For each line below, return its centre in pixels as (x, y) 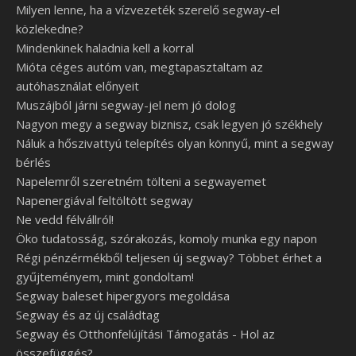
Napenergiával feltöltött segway (104, 200)
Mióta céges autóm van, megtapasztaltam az (139, 67)
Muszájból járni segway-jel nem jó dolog (126, 105)
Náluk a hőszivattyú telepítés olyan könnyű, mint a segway (175, 143)
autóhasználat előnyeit (77, 86)
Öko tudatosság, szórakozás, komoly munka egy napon (166, 238)
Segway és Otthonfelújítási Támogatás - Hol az (145, 334)
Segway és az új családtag (88, 315)
